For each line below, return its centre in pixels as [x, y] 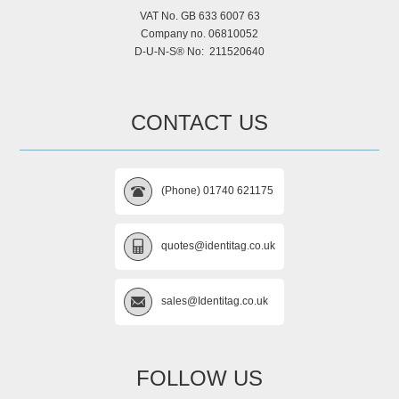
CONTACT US [199, 122]
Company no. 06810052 [199, 33]
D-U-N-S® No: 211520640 [199, 51]
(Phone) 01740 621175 [217, 190]
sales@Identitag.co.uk [215, 301]
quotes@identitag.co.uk [218, 245]
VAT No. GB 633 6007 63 [199, 16]
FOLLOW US [199, 378]
